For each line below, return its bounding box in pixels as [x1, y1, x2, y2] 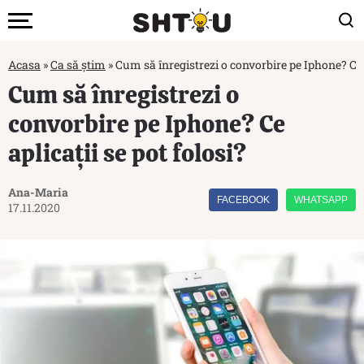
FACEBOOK [217, 194, 270, 206]
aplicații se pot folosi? [8, 137, 246, 169]
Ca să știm [50, 57, 106, 72]
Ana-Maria [8, 184, 68, 200]
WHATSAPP [294, 194, 348, 206]
